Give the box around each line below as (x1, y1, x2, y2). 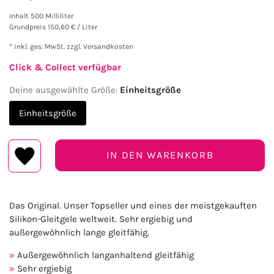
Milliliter (45, 11, 73, 20)
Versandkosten (81, 42, 133, 51)
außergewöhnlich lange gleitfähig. (9, 226, 149, 238)
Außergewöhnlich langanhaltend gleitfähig (17, 249, 194, 261)
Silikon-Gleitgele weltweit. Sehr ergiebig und (9, 213, 193, 224)
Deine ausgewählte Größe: (9, 84, 117, 95)
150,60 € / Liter (48, 22, 97, 31)
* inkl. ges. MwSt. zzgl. (9, 42, 81, 51)
